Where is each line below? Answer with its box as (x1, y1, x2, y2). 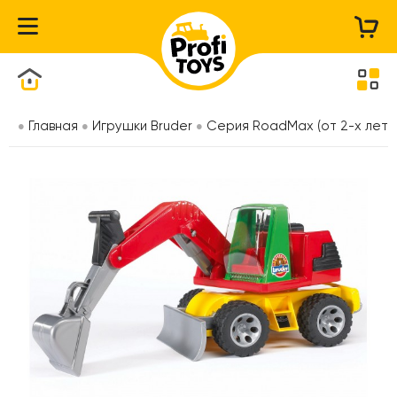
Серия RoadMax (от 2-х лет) (206, 117, 392, 134)
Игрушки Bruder (92, 117, 192, 134)
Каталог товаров (32, 16, 184, 39)
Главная (28, 117, 78, 134)
